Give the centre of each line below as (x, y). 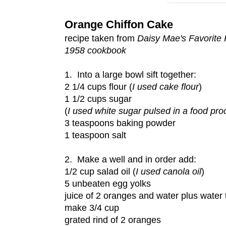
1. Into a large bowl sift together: (130, 75)
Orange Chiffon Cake (119, 25)
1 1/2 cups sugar (98, 99)
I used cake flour (165, 87)
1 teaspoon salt (95, 135)
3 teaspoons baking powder (120, 123)
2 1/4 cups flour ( (98, 87)
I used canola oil (168, 172)
